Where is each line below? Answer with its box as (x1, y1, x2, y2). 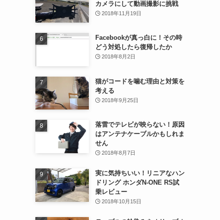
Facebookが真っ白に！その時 (95, 34, 182, 42)
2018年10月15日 (102, 198, 142, 205)
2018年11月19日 (102, 10, 142, 16)
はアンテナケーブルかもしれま (95, 130, 185, 138)
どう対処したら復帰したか (95, 43, 172, 51)
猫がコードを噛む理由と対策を (95, 77, 185, 85)
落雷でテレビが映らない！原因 (95, 121, 185, 129)
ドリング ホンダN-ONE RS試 (95, 179, 179, 187)
